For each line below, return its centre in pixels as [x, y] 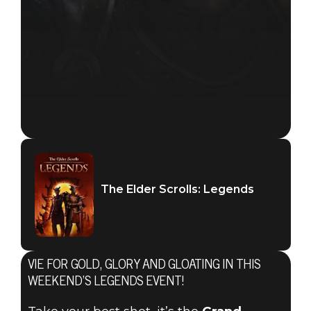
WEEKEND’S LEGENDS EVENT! [106, 283]
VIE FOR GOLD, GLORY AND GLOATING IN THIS [144, 266]
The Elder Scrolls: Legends [177, 189]
